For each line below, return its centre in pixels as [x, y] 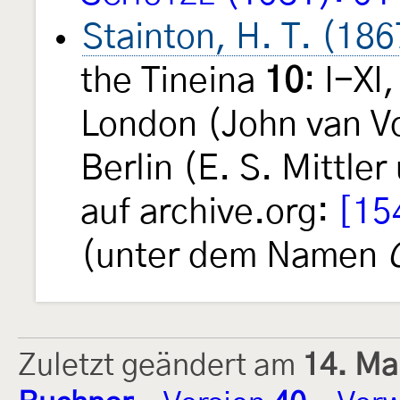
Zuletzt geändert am [160, 366]
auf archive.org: [209, 212]
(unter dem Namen [233, 256]
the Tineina [172, 81]
